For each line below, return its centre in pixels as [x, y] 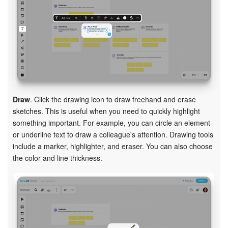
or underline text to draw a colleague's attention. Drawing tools [113, 135]
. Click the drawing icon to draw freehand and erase [113, 99]
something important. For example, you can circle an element [111, 123]
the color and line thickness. [58, 158]
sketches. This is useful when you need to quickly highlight [106, 111]
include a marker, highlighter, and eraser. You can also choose [113, 146]
